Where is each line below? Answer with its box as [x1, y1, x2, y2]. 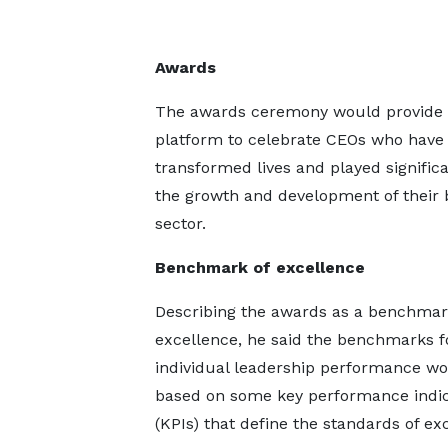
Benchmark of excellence [154, 258, 365, 277]
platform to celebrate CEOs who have [154, 130, 444, 149]
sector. [154, 214, 206, 233]
